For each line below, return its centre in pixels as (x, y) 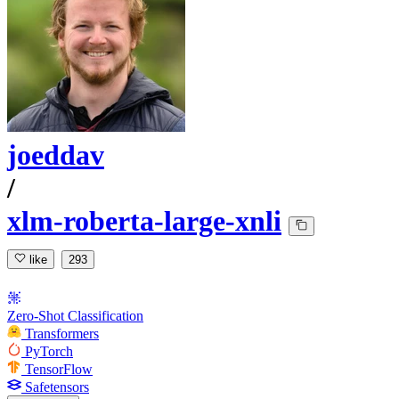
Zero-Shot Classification (75, 315)
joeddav (56, 155)
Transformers (62, 333)
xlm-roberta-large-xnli (144, 221)
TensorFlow (59, 369)
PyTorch (49, 351)
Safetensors (57, 387)
